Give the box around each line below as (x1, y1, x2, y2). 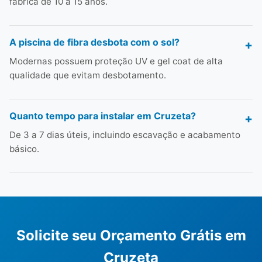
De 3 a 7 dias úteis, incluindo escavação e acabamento (9, 129, 240, 140)
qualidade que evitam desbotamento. (9, 70, 166, 81)
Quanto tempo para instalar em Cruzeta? (9, 110, 196, 122)
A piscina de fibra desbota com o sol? (9, 36, 180, 48)
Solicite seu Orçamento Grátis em (16, 227, 246, 244)
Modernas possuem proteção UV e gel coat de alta (9, 56, 223, 67)
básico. (9, 143, 39, 154)
